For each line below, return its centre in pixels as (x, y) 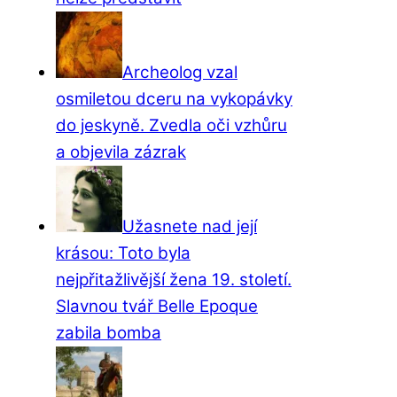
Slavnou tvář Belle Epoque (157, 307)
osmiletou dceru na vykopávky (174, 99)
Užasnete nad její (190, 227)
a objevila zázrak (121, 152)
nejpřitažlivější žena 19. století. (174, 280)
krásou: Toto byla (123, 253)
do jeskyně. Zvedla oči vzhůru (171, 126)
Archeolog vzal (180, 73)
